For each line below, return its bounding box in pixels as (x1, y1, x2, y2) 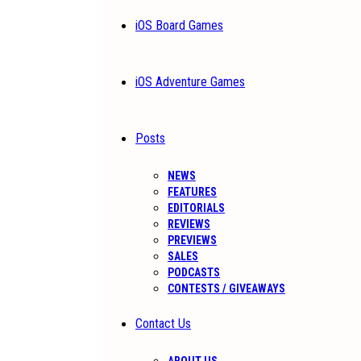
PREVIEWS (168, 234, 217, 247)
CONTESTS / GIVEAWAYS (168, 282, 285, 295)
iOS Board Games (135, 18, 223, 33)
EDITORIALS (168, 201, 225, 214)
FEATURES (168, 185, 217, 198)
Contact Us (135, 316, 191, 331)
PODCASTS (168, 266, 220, 279)
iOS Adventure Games (135, 74, 245, 89)
